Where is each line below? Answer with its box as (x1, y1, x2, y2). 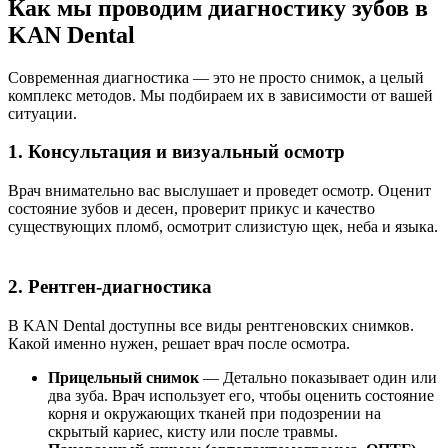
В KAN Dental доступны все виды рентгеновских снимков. (8, 316, 414, 334)
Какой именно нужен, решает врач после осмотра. (8, 334, 350, 352)
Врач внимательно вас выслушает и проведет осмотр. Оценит (8, 182, 431, 200)
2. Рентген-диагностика (8, 276, 212, 298)
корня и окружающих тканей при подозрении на (48, 404, 381, 422)
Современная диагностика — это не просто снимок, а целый (8, 68, 424, 86)
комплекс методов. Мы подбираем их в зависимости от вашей (8, 86, 433, 104)
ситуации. (8, 104, 77, 122)
